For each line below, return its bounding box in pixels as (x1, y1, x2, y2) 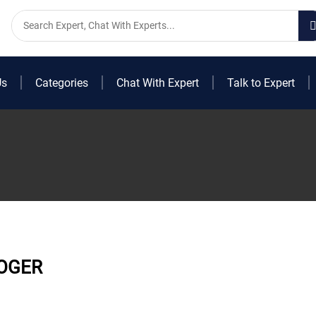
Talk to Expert (226, 76, 295, 90)
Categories (35, 76, 88, 90)
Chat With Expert (116, 76, 199, 90)
